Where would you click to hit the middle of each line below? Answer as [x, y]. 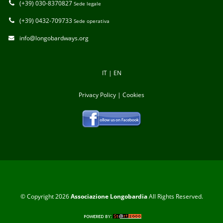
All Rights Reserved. [176, 196]
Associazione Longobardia [110, 196]
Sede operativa [92, 21]
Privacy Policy [97, 95]
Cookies [133, 95]
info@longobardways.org [54, 38]
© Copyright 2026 [45, 196]
